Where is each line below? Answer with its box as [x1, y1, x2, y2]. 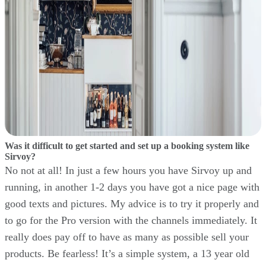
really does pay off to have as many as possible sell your [5, 230, 249, 243]
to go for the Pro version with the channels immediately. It [5, 214, 257, 226]
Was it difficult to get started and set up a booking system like [5, 140, 249, 151]
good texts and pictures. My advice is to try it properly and [5, 197, 259, 210]
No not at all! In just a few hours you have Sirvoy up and [5, 164, 252, 176]
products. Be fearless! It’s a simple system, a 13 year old [5, 247, 249, 259]
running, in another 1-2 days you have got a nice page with [5, 180, 259, 193]
